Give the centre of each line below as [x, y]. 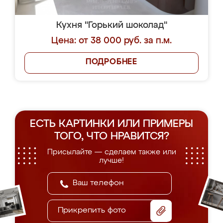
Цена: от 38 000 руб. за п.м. [111, 41]
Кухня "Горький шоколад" [111, 25]
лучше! [111, 161]
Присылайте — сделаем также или [111, 152]
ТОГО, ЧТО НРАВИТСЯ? [111, 137]
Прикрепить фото [92, 211]
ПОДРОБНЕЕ [111, 62]
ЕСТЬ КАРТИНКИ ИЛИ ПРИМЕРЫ [111, 124]
